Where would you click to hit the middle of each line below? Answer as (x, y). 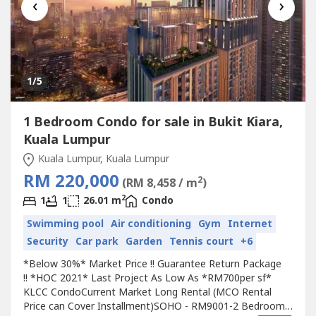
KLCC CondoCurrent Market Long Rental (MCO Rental (147, 293)
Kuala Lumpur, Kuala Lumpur (102, 159)
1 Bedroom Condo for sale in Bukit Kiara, (153, 123)
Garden (144, 241)
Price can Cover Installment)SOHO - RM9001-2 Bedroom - (157, 307)
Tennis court (201, 241)
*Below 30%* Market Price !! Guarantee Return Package (152, 265)
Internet (250, 224)
